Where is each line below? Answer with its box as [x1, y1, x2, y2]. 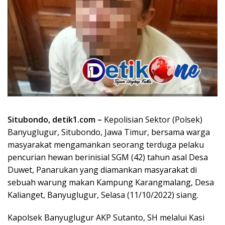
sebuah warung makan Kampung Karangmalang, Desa [8, 176, 214, 188]
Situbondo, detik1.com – [8, 114, 102, 125]
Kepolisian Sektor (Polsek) [102, 114, 202, 125]
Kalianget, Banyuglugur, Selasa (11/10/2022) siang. [8, 189, 198, 200]
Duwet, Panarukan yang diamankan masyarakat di [8, 164, 197, 175]
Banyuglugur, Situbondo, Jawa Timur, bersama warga [8, 126, 210, 138]
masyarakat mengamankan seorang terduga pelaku [8, 139, 204, 150]
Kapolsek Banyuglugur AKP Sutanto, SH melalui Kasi [8, 211, 204, 223]
